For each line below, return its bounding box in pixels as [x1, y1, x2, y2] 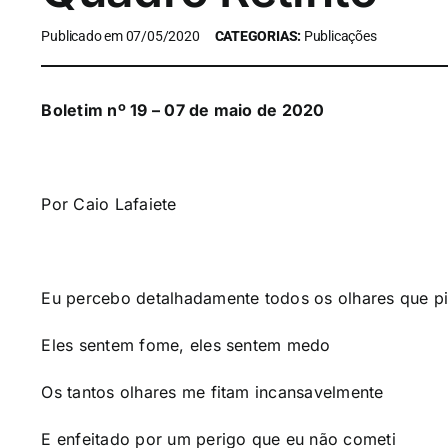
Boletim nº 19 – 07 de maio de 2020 [41, 100, 325, 120]
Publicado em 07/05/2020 [41, 28, 200, 45]
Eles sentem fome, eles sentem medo [41, 335, 331, 355]
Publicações [303, 28, 377, 45]
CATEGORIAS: [214, 28, 304, 45]
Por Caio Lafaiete [41, 194, 177, 214]
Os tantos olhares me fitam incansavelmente [41, 382, 384, 402]
